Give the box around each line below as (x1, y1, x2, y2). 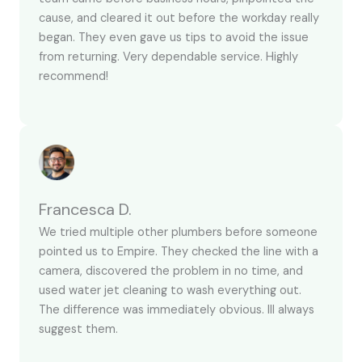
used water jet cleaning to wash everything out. (39, 282, 301, 298)
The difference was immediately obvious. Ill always (39, 301, 314, 318)
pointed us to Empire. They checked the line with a (39, 243, 318, 259)
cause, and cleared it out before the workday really (39, 11, 319, 27)
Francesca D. (39, 198, 132, 220)
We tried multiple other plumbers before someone (39, 224, 318, 240)
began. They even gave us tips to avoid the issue (39, 30, 309, 46)
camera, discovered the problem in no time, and (39, 263, 303, 279)
